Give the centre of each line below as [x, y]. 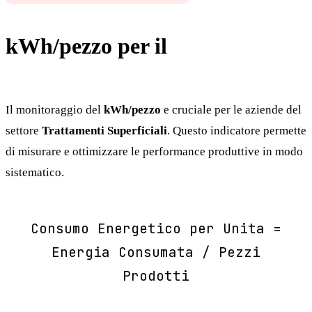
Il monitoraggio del [55, 109]
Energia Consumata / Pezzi [156, 252]
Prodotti [156, 275]
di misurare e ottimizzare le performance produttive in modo [154, 151]
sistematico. [35, 172]
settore [24, 130]
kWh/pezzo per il [89, 46]
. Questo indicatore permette [237, 130]
